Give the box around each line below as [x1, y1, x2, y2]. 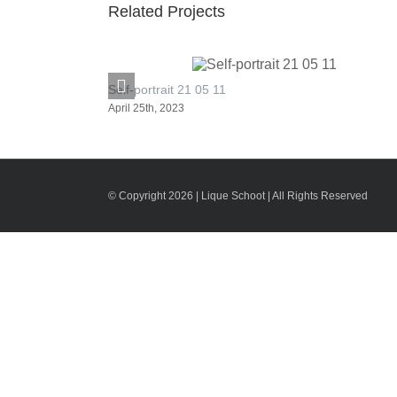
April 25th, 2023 [108, 101, 184, 114]
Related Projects [108, 2, 225, 20]
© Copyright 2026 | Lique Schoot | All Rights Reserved [108, 189, 368, 202]
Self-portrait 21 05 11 [108, 82, 226, 97]
